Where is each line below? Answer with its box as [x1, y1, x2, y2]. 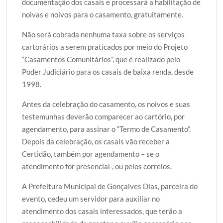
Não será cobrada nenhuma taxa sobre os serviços [22, 29, 185, 39]
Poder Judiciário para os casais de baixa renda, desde [22, 67, 194, 76]
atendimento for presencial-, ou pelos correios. [22, 161, 172, 171]
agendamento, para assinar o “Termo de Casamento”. [22, 124, 191, 133]
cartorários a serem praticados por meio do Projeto [22, 42, 188, 51]
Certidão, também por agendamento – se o [22, 149, 160, 158]
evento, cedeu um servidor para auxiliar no [22, 194, 160, 203]
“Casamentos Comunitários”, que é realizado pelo [22, 54, 181, 64]
